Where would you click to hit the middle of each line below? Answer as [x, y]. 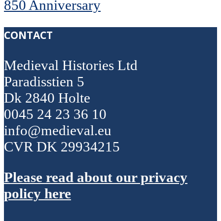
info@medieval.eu [58, 130]
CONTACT [28, 35]
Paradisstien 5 [44, 82]
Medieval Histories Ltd [71, 65]
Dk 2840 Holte [47, 98]
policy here [37, 194]
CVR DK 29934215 [62, 147]
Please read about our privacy [96, 177]
